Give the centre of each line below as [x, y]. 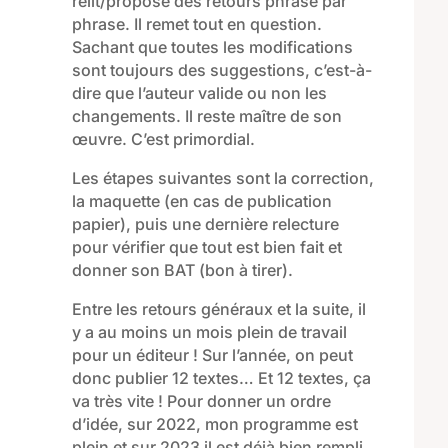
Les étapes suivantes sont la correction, [222, 177]
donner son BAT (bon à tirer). [182, 269]
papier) [98, 223]
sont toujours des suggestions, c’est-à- [221, 69]
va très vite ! [119, 400]
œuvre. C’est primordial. [163, 138]
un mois [202, 331]
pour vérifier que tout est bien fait [197, 246]
